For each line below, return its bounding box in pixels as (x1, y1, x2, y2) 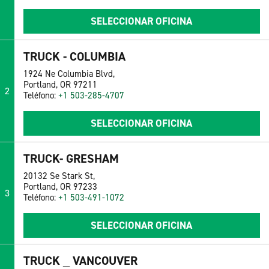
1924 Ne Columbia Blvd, (23, 68, 115, 80)
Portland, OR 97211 (23, 79, 97, 91)
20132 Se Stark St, (23, 170, 95, 183)
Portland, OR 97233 (23, 181, 97, 193)
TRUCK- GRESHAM (23, 151, 119, 167)
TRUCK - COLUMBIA (23, 49, 125, 65)
